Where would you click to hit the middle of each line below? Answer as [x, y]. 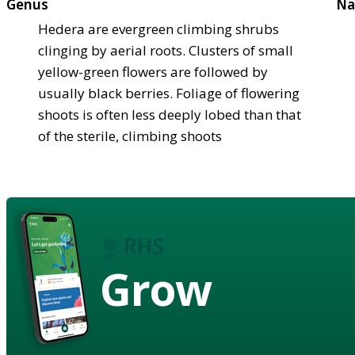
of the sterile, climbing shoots [130, 136]
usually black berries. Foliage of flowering [169, 93]
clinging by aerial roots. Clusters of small [166, 50]
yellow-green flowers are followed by [153, 71]
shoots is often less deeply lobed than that [170, 114]
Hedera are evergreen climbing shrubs [158, 29]
